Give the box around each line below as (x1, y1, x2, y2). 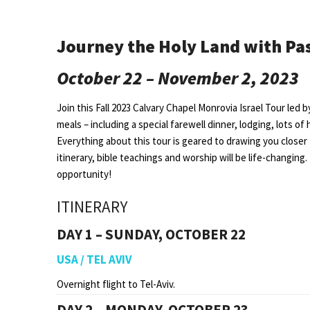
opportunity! (57, 167, 111, 181)
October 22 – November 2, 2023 (57, 66, 299, 90)
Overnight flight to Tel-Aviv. (57, 277, 175, 291)
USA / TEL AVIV (57, 251, 131, 267)
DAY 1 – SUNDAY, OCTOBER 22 (57, 224, 246, 244)
